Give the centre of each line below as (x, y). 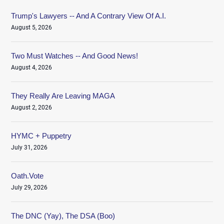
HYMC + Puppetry (41, 135)
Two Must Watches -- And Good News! (75, 55)
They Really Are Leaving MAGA (63, 95)
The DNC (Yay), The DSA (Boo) (63, 215)
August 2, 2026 (32, 107)
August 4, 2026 (32, 67)
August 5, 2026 (32, 27)
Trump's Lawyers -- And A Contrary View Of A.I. (89, 15)
